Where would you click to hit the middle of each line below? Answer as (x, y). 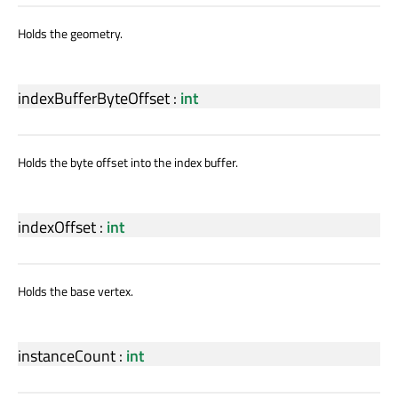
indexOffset (57, 227)
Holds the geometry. (70, 34)
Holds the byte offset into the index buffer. (128, 163)
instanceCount (67, 356)
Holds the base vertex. (76, 291)
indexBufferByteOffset (94, 99)
